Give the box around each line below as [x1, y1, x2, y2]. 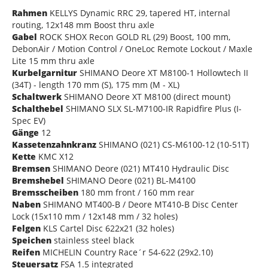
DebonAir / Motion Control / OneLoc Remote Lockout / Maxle [12, 43, 252, 55]
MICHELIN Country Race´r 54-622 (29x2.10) [40, 246, 213, 258]
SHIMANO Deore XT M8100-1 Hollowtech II [77, 67, 248, 79]
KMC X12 [36, 151, 74, 163]
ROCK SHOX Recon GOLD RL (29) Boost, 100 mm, [37, 31, 230, 43]
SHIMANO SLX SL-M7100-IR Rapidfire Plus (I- [63, 103, 242, 115]
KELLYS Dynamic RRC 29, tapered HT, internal [47, 7, 230, 19]
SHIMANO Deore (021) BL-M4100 [64, 175, 196, 187]
